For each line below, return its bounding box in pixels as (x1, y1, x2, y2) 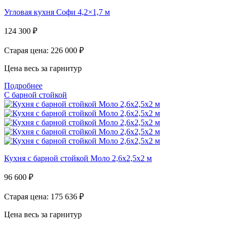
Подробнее (4, 81, 42, 90)
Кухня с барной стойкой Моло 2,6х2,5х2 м (4, 154, 152, 163)
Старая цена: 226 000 (4, 46, 79, 55)
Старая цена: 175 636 (4, 192, 79, 201)
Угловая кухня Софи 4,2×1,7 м (4, 8, 110, 17)
